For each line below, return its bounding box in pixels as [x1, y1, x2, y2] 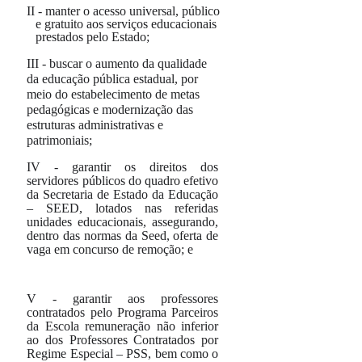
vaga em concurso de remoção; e [27, 242, 194, 256]
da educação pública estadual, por [27, 72, 199, 86]
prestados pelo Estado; [36, 30, 149, 44]
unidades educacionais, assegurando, [27, 215, 219, 229]
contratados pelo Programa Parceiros [27, 305, 219, 319]
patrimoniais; [27, 133, 93, 147]
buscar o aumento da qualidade [46, 57, 207, 70]
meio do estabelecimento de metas [27, 87, 200, 101]
